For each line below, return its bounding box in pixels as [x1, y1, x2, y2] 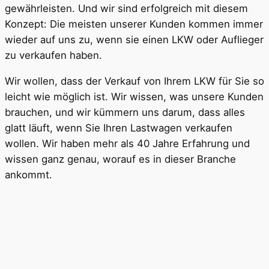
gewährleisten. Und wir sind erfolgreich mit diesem [5, 2, 248, 14]
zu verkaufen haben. [5, 49, 102, 61]
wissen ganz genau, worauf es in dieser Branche [5, 153, 236, 165]
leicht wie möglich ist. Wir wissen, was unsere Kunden [5, 90, 264, 103]
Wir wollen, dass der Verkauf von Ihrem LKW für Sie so [5, 74, 264, 87]
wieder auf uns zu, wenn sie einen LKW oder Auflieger [5, 33, 264, 46]
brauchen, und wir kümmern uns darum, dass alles [5, 106, 245, 118]
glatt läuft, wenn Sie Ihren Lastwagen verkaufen [5, 121, 232, 134]
